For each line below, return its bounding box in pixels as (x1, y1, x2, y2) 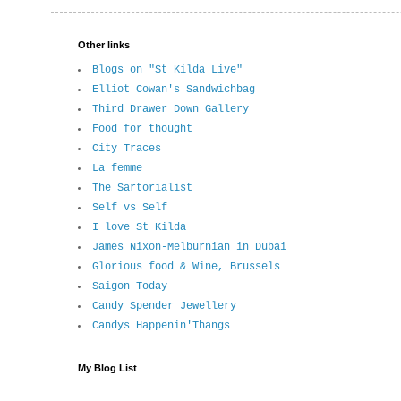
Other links (78, 39, 130, 51)
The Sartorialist (92, 182, 192, 195)
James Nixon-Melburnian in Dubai (92, 241, 286, 254)
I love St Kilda (92, 221, 186, 235)
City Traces (92, 142, 161, 156)
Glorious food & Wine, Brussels (92, 260, 280, 274)
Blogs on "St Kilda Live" (92, 64, 243, 77)
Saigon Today (92, 280, 167, 294)
